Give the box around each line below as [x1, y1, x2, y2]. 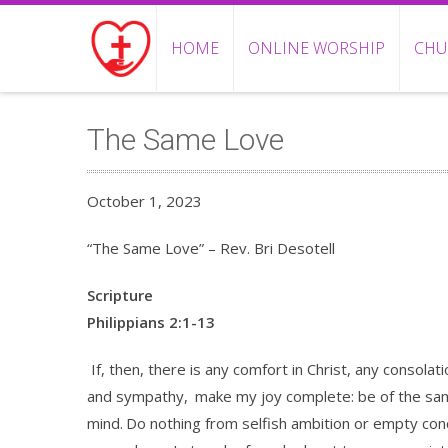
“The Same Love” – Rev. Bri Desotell [87, 238, 335, 258]
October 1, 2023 [87, 191, 202, 211]
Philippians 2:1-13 [87, 312, 215, 332]
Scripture [87, 285, 153, 305]
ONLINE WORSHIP [248, 37, 386, 59]
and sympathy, [87, 386, 192, 406]
